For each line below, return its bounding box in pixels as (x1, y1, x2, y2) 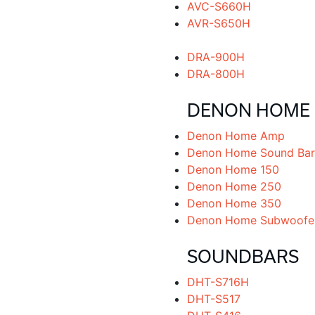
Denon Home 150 (186, 162, 279, 176)
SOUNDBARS (186, 246, 299, 266)
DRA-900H (186, 50, 245, 64)
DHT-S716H (186, 275, 249, 289)
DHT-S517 (186, 292, 240, 306)
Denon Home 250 (186, 179, 281, 193)
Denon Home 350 (186, 196, 281, 210)
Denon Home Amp (186, 129, 285, 143)
